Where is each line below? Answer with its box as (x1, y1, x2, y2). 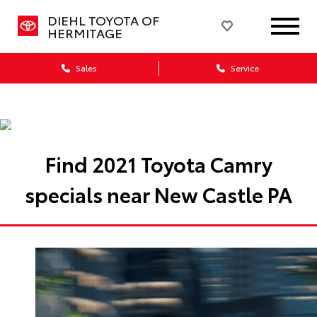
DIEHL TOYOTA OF (47, 11, 159, 29)
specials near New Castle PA (25, 179, 292, 208)
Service (229, 62, 259, 74)
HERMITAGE (47, 23, 122, 42)
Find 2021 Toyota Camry (45, 149, 272, 178)
